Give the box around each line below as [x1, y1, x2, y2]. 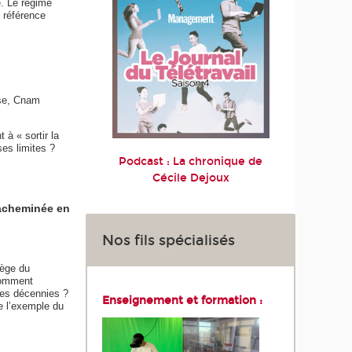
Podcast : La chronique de [119, 155, 263, 169]
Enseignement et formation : [102, 293, 263, 307]
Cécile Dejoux [152, 171, 229, 185]
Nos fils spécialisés [102, 231, 236, 249]
